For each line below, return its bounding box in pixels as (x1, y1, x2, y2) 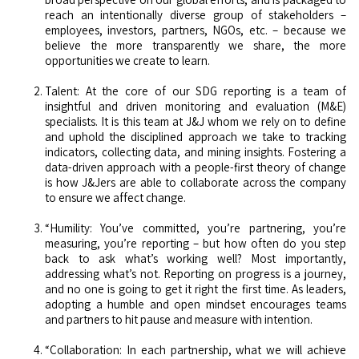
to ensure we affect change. (45, 189, 186, 205)
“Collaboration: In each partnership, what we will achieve (45, 341, 346, 357)
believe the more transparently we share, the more (45, 37, 346, 53)
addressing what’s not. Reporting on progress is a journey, (45, 265, 346, 281)
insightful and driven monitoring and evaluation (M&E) (45, 98, 346, 114)
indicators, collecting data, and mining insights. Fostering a (45, 143, 346, 159)
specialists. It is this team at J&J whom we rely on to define (45, 113, 346, 129)
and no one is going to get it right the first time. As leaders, (45, 280, 346, 296)
